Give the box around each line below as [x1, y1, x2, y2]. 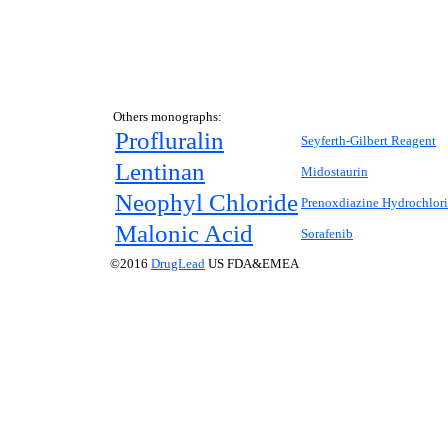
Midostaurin [301, 164, 368, 179]
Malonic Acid [115, 220, 253, 247]
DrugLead [151, 256, 205, 271]
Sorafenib [301, 226, 353, 241]
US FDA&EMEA [205, 256, 299, 271]
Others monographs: [113, 109, 222, 124]
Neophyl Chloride [115, 189, 298, 216]
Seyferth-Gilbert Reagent [301, 133, 436, 148]
